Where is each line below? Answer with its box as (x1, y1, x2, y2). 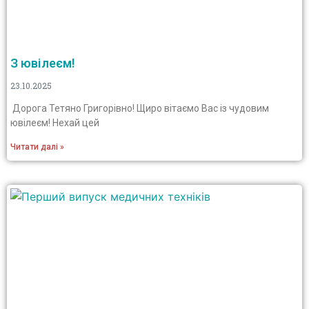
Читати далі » (10, 142, 64, 152)
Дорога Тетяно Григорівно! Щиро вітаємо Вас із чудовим (10, 103, 269, 114)
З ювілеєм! (10, 56, 75, 70)
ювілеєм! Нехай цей (10, 117, 99, 128)
